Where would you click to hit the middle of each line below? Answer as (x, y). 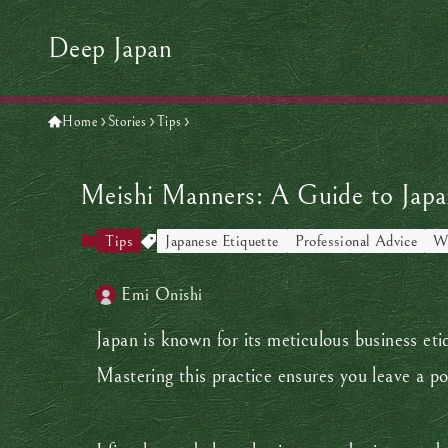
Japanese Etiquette (222, 240)
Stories (127, 122)
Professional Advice (356, 240)
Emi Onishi (162, 294)
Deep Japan (110, 48)
